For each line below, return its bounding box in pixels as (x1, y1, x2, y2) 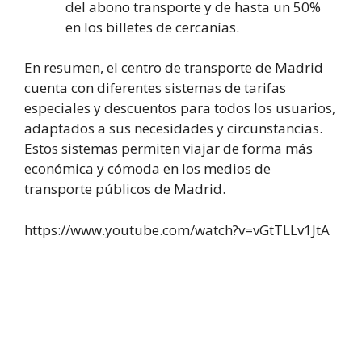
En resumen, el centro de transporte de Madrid (24, 58, 323, 77)
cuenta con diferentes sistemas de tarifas (24, 78, 286, 97)
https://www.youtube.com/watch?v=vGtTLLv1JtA (24, 220, 330, 239)
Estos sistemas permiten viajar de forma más (24, 139, 313, 158)
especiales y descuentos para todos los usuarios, (24, 99, 335, 117)
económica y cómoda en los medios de (24, 159, 271, 178)
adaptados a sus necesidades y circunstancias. (24, 119, 322, 137)
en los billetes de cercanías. (65, 17, 239, 36)
